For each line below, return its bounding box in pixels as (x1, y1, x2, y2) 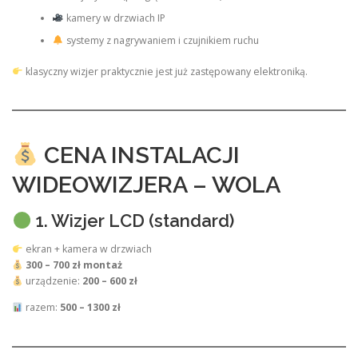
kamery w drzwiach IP (63, 11, 165, 26)
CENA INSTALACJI (38, 141, 240, 169)
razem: (22, 300, 60, 315)
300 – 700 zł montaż (25, 258, 122, 272)
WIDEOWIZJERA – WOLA (12, 171, 280, 199)
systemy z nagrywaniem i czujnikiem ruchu (63, 34, 259, 48)
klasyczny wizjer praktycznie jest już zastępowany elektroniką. (22, 64, 308, 78)
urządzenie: (22, 274, 82, 288)
